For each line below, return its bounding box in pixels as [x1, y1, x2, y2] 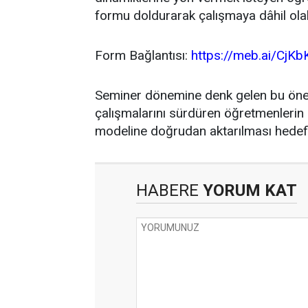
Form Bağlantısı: [95, 47, 191, 63]
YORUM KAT [199, 181, 297, 200]
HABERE [136, 181, 199, 200]
